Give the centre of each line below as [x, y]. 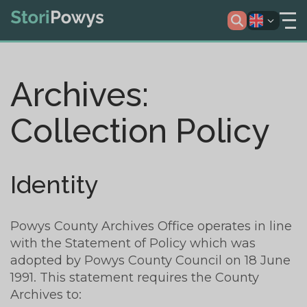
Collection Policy [140, 131]
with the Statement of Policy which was [133, 243]
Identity [54, 185]
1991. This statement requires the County [135, 278]
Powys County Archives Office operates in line [151, 226]
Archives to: [46, 295]
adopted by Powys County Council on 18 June [150, 260]
